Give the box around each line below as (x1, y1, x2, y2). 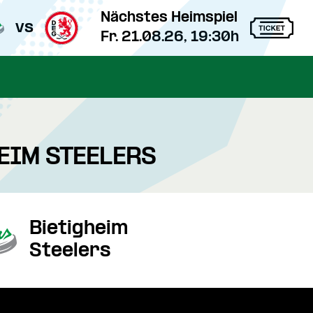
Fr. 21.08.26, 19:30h (101, 30, 239, 45)
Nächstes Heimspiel (101, 10, 238, 26)
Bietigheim (29, 219, 128, 239)
